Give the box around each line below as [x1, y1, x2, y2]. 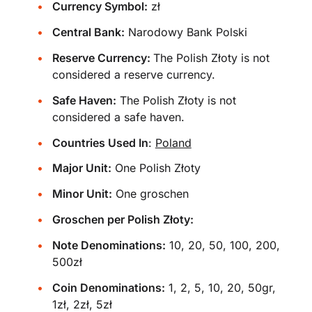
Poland [155, 135, 192, 150]
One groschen [111, 187, 189, 201]
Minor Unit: [52, 187, 112, 201]
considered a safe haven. [52, 109, 185, 124]
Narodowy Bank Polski [124, 25, 247, 40]
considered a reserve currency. [52, 67, 215, 81]
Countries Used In [52, 135, 148, 150]
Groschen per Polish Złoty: [52, 212, 194, 226]
